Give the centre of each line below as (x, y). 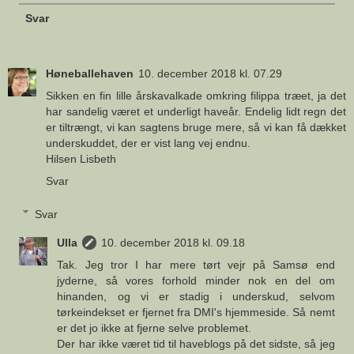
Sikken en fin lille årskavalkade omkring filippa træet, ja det (196, 96)
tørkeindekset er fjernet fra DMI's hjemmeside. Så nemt (196, 312)
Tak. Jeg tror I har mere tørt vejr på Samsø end (196, 264)
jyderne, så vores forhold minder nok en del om (196, 280)
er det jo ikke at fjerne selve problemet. (154, 328)
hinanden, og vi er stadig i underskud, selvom (196, 296)
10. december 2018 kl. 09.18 (173, 242)
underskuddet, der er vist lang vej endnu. (148, 143)
